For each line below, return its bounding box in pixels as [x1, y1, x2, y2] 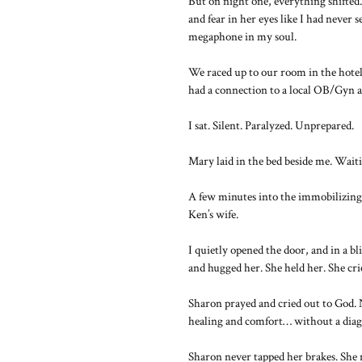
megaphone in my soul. [188, 29, 297, 44]
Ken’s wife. [188, 207, 238, 222]
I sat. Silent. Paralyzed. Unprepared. [188, 118, 354, 133]
